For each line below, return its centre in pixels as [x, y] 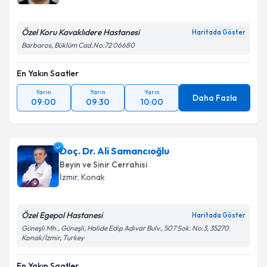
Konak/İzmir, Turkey [53, 237]
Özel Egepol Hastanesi [62, 215]
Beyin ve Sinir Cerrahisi [103, 164]
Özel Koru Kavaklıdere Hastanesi [80, 32]
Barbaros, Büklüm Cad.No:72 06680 [78, 45]
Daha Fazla [215, 98]
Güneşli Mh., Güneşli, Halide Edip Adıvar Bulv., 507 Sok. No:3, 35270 [125, 228]
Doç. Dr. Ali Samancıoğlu [114, 151]
